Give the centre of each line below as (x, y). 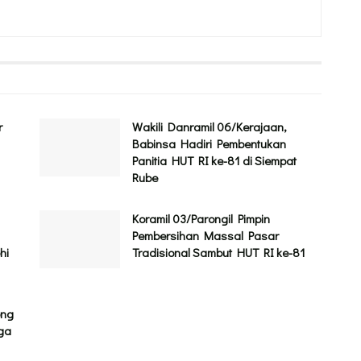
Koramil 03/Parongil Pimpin (201, 219)
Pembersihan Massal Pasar (205, 236)
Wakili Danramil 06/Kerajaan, (210, 127)
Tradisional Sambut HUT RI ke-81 (219, 253)
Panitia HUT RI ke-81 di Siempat (214, 161)
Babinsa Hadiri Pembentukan (209, 144)
